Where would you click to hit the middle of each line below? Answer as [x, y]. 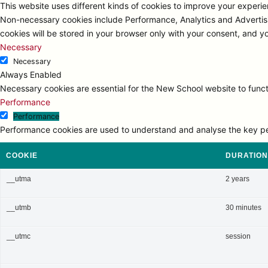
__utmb [19, 208]
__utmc [19, 236]
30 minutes [243, 208]
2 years [237, 179]
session [238, 236]
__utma [19, 179]
